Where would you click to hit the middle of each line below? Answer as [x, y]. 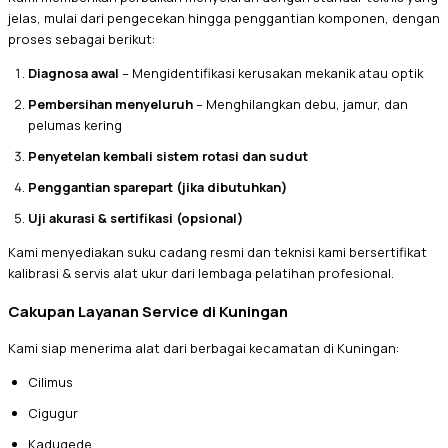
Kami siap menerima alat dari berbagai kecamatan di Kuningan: [203, 347]
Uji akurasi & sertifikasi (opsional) [135, 218]
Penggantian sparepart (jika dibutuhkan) [157, 187]
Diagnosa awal [73, 73]
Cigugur [53, 412]
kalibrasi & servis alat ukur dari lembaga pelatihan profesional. [201, 272]
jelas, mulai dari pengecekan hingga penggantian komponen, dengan [224, 18]
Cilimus [50, 381]
